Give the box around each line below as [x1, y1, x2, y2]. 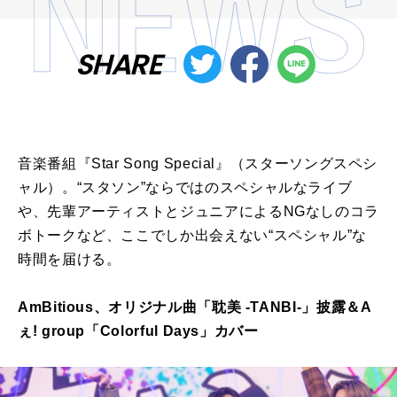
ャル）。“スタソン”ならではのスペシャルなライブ [18, 180, 353, 196]
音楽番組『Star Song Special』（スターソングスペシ [18, 156, 378, 172]
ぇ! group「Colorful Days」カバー [18, 323, 259, 339]
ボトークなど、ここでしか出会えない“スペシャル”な [18, 228, 368, 244]
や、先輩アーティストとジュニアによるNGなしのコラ [18, 204, 379, 220]
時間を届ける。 [18, 252, 121, 268]
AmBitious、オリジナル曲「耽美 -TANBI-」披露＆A [18, 300, 372, 315]
